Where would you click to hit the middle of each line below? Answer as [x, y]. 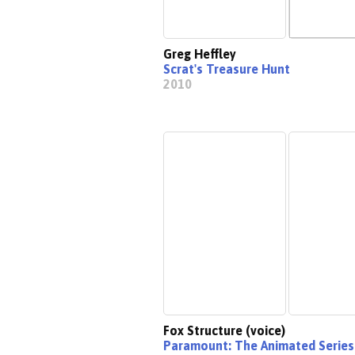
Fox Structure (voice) [224, 330]
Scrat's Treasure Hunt [227, 69]
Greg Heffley [200, 54]
